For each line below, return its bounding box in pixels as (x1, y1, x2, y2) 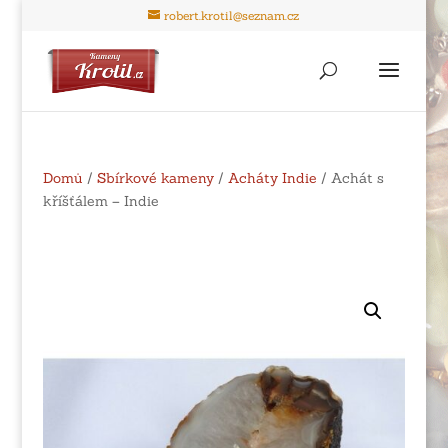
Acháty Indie (227, 169, 317, 187)
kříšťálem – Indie (42, 192, 159, 210)
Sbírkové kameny (96, 169, 214, 187)
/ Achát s (316, 169, 384, 187)
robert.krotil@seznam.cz (164, 8, 300, 23)
